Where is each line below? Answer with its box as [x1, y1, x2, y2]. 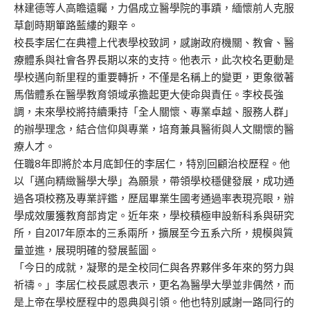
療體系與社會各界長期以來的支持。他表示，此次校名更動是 [14, 53, 294, 66]
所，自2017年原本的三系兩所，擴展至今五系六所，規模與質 [14, 226, 293, 239]
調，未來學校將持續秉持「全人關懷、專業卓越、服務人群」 [14, 104, 294, 118]
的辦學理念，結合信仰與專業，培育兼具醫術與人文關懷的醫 [14, 122, 294, 136]
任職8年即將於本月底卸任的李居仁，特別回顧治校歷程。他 [14, 156, 290, 170]
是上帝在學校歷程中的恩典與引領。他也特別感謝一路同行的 [14, 295, 294, 309]
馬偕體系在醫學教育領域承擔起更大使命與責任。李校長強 [14, 87, 284, 101]
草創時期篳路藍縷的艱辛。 [14, 18, 138, 32]
